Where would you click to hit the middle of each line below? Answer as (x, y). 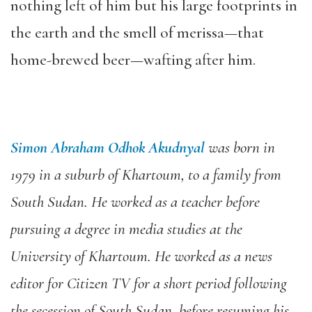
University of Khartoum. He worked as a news (141, 256)
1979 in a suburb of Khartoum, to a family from (146, 175)
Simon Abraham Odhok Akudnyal (108, 148)
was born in (240, 148)
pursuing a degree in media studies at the (126, 229)
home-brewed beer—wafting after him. (133, 60)
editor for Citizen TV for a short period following (149, 283)
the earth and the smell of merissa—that (137, 33)
